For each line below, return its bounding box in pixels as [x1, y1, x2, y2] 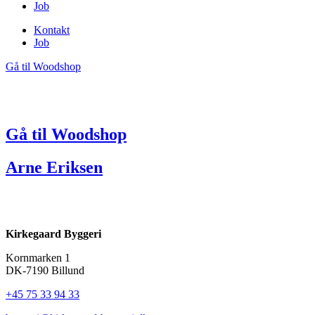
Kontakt [34, 24, 70, 36]
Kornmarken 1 [6, 251, 70, 264]
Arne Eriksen [6, 157, 103, 176]
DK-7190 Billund [6, 264, 84, 276]
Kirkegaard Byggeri [6, 227, 101, 240]
